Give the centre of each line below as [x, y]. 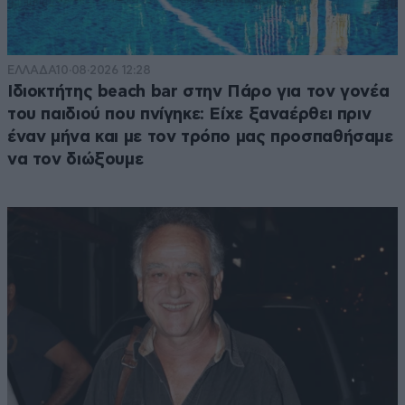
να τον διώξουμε [75, 159]
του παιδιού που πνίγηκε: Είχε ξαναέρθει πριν [189, 114]
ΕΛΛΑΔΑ [32, 70]
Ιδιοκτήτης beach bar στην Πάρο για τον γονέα [198, 91]
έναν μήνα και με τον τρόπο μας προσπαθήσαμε [200, 137]
